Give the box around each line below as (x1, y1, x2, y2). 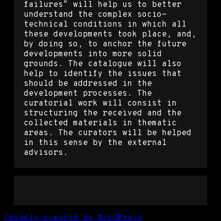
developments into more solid (24, 49, 162, 59)
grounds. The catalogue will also (24, 59, 182, 69)
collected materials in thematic (24, 118, 177, 128)
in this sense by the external (24, 138, 167, 148)
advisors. (24, 147, 68, 158)
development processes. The (24, 88, 152, 99)
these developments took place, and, (24, 29, 196, 39)
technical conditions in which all (24, 19, 186, 30)
